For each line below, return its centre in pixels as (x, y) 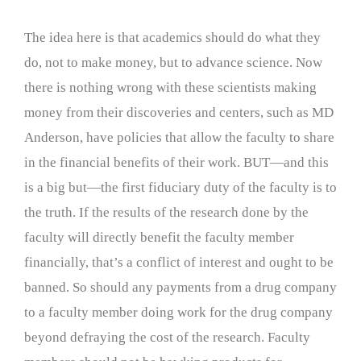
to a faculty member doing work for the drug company (178, 312)
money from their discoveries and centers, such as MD (179, 112)
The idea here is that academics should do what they (172, 37)
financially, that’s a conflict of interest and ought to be (179, 262)
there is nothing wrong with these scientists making (170, 87)
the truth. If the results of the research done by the (166, 212)
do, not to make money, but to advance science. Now (173, 62)
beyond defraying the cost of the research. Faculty (167, 337)
